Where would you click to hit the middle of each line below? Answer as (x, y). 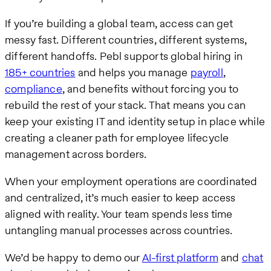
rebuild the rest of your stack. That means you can (125, 105)
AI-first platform (180, 258)
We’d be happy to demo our (73, 258)
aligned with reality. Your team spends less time (119, 214)
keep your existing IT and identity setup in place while (135, 122)
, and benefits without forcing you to (150, 89)
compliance (34, 89)
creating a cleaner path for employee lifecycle (117, 138)
